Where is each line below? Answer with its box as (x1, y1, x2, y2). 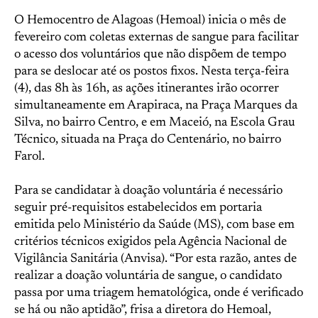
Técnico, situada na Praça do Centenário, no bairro (14, 133, 281, 146)
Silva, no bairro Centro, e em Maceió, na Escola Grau (14, 116, 295, 129)
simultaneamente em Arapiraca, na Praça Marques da (14, 99, 297, 112)
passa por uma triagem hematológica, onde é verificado (14, 287, 303, 300)
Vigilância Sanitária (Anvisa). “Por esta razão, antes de (14, 253, 297, 265)
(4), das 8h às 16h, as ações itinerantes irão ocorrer (14, 82, 279, 95)
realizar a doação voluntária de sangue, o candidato (14, 270, 282, 283)
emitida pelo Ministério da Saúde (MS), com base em (14, 219, 295, 231)
